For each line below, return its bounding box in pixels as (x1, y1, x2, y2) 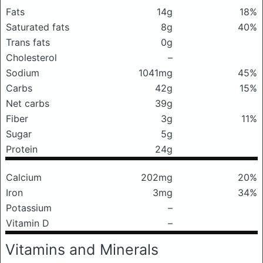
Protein (6, 143, 38, 155)
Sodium (6, 67, 39, 79)
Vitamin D (6, 217, 49, 229)
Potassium (6, 202, 52, 214)
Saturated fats (6, 21, 69, 33)
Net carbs (6, 97, 49, 109)
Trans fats (6, 36, 50, 48)
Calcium (6, 171, 42, 183)
